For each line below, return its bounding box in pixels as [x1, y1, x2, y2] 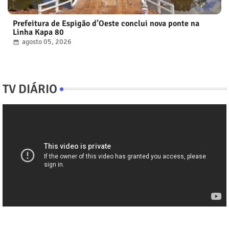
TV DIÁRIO [3, 81, 57, 97]
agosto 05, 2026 [22, 37, 72, 46]
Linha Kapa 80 [13, 27, 64, 37]
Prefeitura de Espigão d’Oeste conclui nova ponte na [13, 18, 199, 29]
